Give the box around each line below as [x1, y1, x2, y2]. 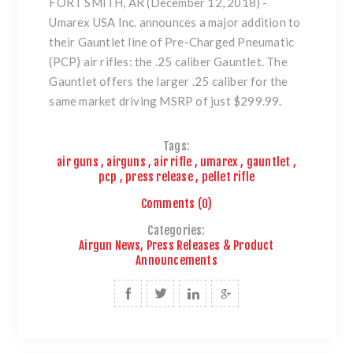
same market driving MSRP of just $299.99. [49, 94, 282, 109]
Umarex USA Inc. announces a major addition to [49, 15, 301, 30]
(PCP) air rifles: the [49, 54, 155, 69]
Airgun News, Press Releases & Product [79, 238, 274, 254]
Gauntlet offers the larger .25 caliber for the [49, 74, 288, 89]
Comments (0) [140, 195, 213, 211]
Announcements [136, 253, 217, 269]
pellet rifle [201, 169, 255, 184]
